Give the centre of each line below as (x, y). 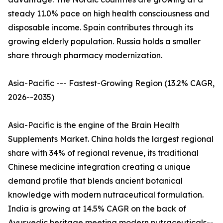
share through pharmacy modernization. (85, 56)
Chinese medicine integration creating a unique (99, 167)
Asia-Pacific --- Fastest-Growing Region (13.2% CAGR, (111, 83)
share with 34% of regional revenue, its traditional (103, 153)
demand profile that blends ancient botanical (95, 181)
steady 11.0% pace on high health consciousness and (109, 14)
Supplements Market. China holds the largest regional (111, 139)
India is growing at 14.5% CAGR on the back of (97, 209)
